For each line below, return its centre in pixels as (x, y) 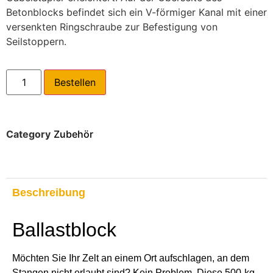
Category (28, 134)
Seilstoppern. (36, 42)
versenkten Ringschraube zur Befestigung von (112, 27)
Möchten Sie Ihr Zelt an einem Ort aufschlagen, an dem (131, 258)
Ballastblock (64, 230)
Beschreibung (49, 193)
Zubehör (73, 134)
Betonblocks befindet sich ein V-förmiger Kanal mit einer (136, 12)
